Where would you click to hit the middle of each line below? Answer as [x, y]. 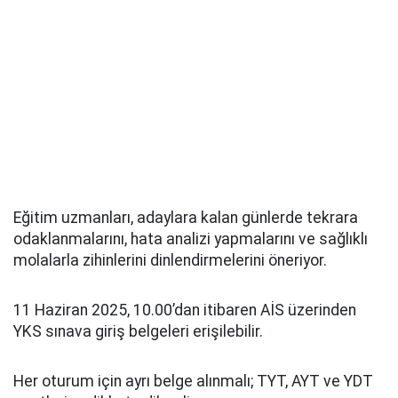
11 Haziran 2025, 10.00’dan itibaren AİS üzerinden [185, 310]
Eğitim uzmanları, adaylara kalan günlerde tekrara [186, 218]
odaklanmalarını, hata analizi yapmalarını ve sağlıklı [191, 239]
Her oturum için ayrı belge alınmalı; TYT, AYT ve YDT [193, 381]
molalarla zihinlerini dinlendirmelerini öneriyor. [170, 260]
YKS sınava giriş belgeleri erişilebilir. [138, 331]
